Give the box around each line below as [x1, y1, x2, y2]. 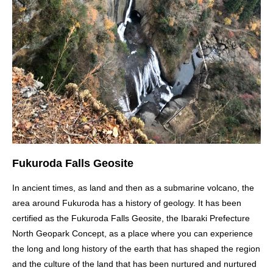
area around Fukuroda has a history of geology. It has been [12, 197, 241, 208]
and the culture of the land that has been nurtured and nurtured [12, 258, 257, 269]
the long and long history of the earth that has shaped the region [12, 243, 260, 253]
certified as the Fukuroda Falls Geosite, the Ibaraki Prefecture [12, 213, 250, 223]
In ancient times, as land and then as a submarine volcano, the [12, 182, 254, 193]
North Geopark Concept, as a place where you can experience [12, 228, 253, 238]
